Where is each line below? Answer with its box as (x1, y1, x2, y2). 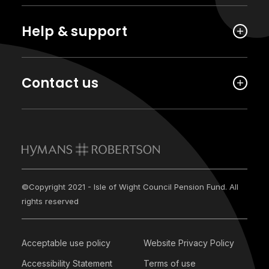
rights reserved (21, 196, 79, 206)
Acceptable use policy (21, 238, 110, 248)
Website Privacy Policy (144, 238, 234, 248)
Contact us (21, 74, 99, 92)
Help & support (21, 22, 127, 41)
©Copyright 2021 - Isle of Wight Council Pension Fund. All (21, 182, 238, 192)
